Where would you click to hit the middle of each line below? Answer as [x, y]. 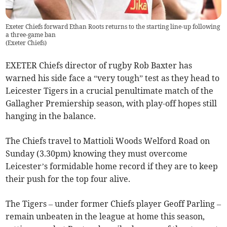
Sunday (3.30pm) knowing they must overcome [97, 154]
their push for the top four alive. [68, 179]
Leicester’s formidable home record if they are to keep [112, 166]
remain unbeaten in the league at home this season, [105, 217]
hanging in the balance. [51, 116]
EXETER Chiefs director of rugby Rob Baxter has [99, 66]
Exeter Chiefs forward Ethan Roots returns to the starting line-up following [113, 27]
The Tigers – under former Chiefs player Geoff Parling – [113, 204]
